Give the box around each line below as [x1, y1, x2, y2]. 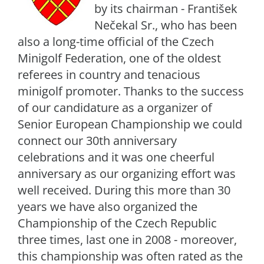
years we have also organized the [18, 199, 197, 214]
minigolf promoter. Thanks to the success [18, 83, 244, 99]
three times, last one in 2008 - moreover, [18, 232, 237, 247]
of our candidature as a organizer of [18, 100, 212, 115]
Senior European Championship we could [18, 116, 242, 132]
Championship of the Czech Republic [18, 215, 217, 231]
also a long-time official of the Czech [18, 34, 214, 49]
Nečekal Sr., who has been [94, 17, 237, 33]
